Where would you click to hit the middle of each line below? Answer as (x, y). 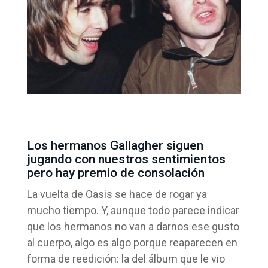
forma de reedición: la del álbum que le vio (126, 258)
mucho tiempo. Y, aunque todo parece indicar (133, 210)
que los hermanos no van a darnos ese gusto (133, 226)
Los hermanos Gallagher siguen (115, 145)
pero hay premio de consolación (115, 173)
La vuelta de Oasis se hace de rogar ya (117, 194)
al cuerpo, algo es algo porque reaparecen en (132, 242)
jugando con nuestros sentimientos (126, 159)
